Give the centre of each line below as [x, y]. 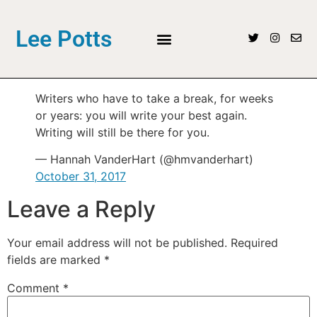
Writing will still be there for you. [122, 132]
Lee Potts [64, 39]
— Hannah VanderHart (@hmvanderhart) [144, 160]
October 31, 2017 [81, 177]
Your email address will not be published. [117, 243]
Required [254, 243]
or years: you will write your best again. [141, 115]
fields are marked [56, 260]
